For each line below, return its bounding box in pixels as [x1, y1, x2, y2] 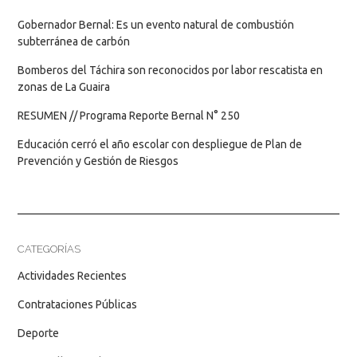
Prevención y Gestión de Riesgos [18, 154, 178, 167]
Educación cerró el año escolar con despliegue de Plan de [18, 137, 302, 151]
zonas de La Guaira [18, 80, 110, 93]
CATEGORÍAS [18, 242, 80, 255]
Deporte [18, 326, 59, 339]
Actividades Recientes [18, 269, 127, 282]
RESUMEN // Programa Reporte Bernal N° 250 [18, 108, 240, 122]
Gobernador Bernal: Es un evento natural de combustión [18, 18, 294, 31]
